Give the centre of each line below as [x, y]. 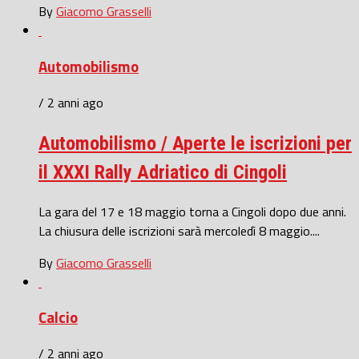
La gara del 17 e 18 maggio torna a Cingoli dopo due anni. [192, 211]
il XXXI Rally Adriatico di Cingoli [163, 172]
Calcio [58, 318]
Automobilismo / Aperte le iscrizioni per [195, 143]
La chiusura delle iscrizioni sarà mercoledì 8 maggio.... [179, 230]
